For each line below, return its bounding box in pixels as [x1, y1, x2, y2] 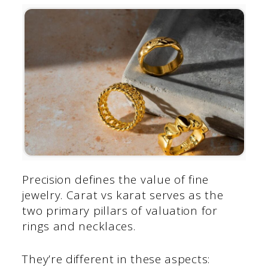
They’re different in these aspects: [22, 251, 210, 267]
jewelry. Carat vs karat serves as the [22, 187, 224, 203]
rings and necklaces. [22, 218, 136, 234]
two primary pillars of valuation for [22, 203, 218, 219]
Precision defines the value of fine [22, 172, 209, 188]
